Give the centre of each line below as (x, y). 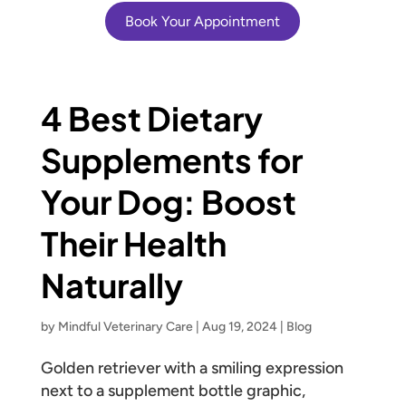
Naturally (111, 285)
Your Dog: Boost (168, 202)
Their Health (133, 243)
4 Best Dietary (151, 118)
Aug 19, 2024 (239, 327)
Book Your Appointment (203, 21)
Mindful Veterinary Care (125, 327)
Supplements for (171, 160)
